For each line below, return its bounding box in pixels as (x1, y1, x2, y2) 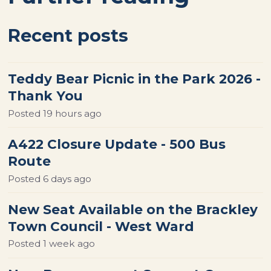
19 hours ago (43, 107, 102, 119)
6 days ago (43, 172, 92, 184)
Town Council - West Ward (8, 218, 195, 234)
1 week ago (43, 238, 96, 250)
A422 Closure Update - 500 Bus (8, 136, 226, 152)
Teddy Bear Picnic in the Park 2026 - (8, 71, 261, 87)
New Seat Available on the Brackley (8, 201, 258, 217)
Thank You (8, 88, 83, 104)
